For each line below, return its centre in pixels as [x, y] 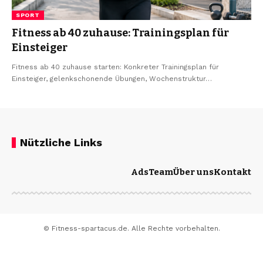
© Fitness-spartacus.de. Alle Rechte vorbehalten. [131, 228]
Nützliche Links [61, 142]
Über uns [193, 172]
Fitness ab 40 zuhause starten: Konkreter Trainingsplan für [115, 67]
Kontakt [232, 172]
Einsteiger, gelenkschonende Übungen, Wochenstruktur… [112, 78]
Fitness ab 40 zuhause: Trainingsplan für [120, 33]
